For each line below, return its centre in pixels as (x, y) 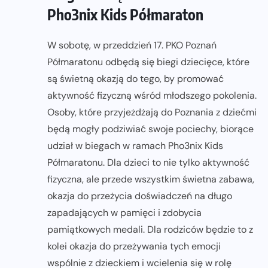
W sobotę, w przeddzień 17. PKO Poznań (132, 45)
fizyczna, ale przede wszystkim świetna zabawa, (151, 179)
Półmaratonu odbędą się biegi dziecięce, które (148, 62)
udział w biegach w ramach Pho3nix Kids (135, 145)
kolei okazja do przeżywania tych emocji (134, 246)
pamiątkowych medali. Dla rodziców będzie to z (150, 229)
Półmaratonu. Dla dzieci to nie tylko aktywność (148, 162)
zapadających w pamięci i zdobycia (124, 212)
